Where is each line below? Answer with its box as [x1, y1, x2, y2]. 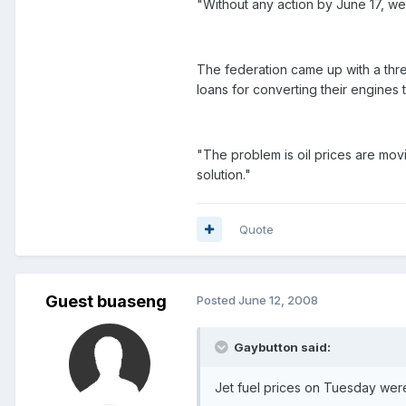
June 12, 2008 [238, 292, 318, 307]
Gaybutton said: [234, 339, 331, 354]
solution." [197, 166, 251, 182]
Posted [197, 292, 238, 307]
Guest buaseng [45, 291, 167, 311]
